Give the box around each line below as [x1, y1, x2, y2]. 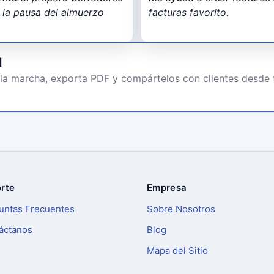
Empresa [147, 182, 187, 193]
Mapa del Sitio [147, 245, 208, 256]
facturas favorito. [149, 6, 229, 18]
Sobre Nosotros [147, 203, 215, 215]
